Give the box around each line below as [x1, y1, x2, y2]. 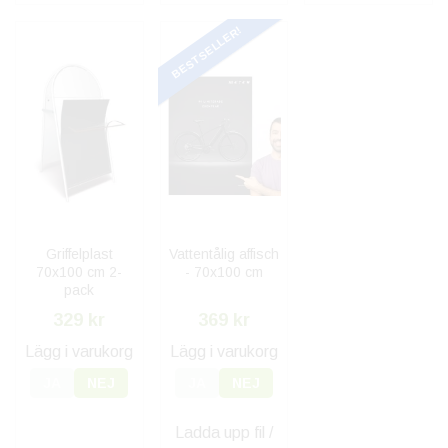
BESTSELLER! [169, 23, 244, 81]
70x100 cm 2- [36, 264, 123, 281]
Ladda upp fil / [174, 424, 273, 442]
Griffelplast [45, 246, 113, 263]
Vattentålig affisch [168, 246, 279, 263]
